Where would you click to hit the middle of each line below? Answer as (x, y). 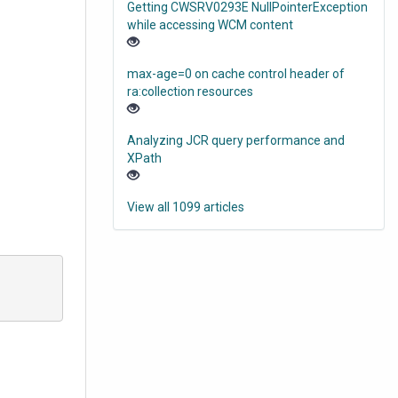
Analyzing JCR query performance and (236, 141)
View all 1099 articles (186, 207)
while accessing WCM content (210, 25)
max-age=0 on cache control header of (236, 74)
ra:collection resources (190, 92)
